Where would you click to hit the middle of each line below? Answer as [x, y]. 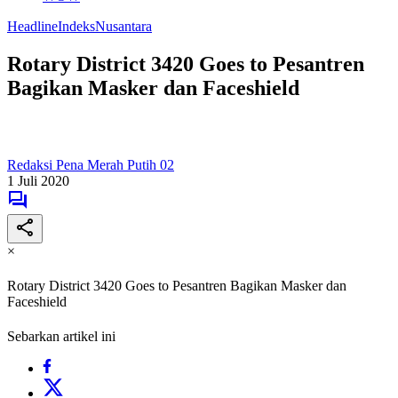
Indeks [76, 26]
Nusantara [123, 26]
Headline [32, 26]
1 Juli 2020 [38, 180]
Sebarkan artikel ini [61, 337]
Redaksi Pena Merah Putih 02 [91, 164]
